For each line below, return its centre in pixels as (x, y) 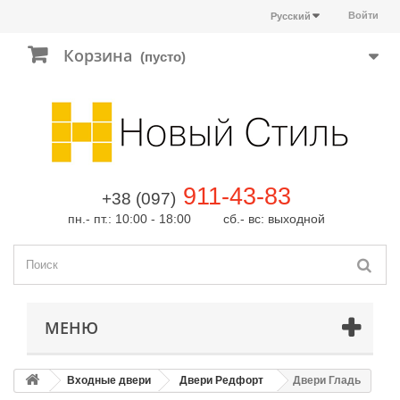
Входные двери (109, 380)
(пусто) (163, 57)
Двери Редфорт (221, 380)
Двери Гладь (327, 380)
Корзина (98, 55)
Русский (290, 16)
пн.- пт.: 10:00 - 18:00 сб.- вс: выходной (196, 219)
